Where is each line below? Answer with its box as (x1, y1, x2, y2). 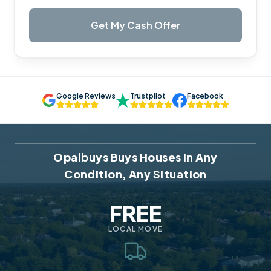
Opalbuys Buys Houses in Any (53, 150, 218, 164)
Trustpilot (130, 91, 166, 100)
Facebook (187, 91, 223, 100)
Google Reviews (56, 91, 116, 100)
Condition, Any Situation (64, 167, 207, 181)
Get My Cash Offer (91, 19, 180, 31)
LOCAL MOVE (108, 224, 163, 233)
